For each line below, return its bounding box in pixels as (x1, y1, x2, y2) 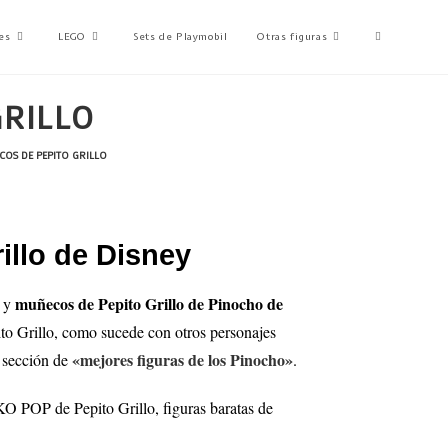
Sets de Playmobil (133, 30, 228, 43)
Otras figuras (257, 30, 328, 43)
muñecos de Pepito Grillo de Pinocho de (15, 292, 284, 315)
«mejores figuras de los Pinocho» (72, 348, 294, 371)
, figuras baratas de (155, 397, 274, 418)
